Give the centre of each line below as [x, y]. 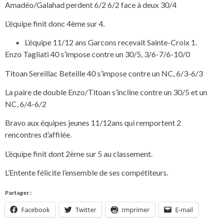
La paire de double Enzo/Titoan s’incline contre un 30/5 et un [106, 92]
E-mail [184, 209]
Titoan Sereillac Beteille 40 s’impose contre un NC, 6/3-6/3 [104, 73]
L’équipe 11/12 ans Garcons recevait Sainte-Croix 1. [111, 42]
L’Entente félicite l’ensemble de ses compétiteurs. [87, 173]
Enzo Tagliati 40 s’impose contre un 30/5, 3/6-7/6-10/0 [97, 54]
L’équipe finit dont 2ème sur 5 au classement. [79, 153]
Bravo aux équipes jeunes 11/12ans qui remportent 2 [93, 123]
